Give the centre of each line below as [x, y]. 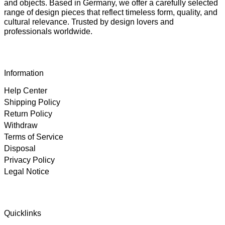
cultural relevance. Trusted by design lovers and [89, 22]
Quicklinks [23, 213]
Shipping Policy [32, 102]
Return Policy [28, 114]
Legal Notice [27, 172]
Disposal [20, 149]
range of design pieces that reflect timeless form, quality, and [111, 13]
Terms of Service [34, 137]
